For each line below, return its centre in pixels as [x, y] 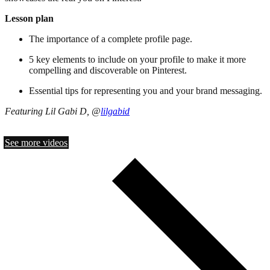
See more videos [36, 143]
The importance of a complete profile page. [111, 39]
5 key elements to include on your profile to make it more [137, 60]
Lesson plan [29, 19]
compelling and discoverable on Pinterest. [108, 71]
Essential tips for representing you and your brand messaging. [146, 91]
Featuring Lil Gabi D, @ [53, 111]
